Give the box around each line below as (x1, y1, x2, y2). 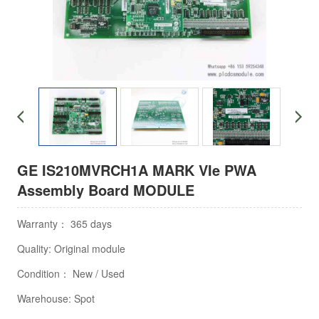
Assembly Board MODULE (17, 179, 194, 200)
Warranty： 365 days (17, 216, 112, 231)
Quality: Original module (17, 241, 125, 256)
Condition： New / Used (17, 266, 125, 281)
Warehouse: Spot (17, 291, 95, 305)
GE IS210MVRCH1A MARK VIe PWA (17, 159, 256, 180)
